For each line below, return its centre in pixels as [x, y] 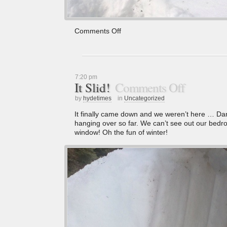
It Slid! [92, 87]
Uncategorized [144, 98]
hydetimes [97, 98]
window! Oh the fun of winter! [121, 132]
